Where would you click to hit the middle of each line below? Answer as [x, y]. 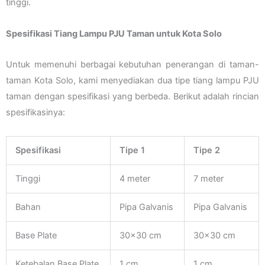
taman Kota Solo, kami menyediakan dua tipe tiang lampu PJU [132, 81]
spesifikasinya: [35, 113]
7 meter [208, 178]
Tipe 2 [206, 150]
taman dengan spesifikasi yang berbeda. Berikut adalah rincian [132, 97]
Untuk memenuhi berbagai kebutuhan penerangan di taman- [132, 65]
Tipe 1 [132, 150]
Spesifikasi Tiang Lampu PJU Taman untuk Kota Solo [114, 33]
